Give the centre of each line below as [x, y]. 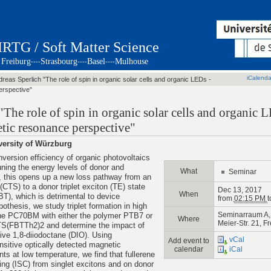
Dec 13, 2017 [240, 190]
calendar [189, 250]
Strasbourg [59, 61]
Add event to [189, 241]
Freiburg [16, 61]
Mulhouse [132, 61]
